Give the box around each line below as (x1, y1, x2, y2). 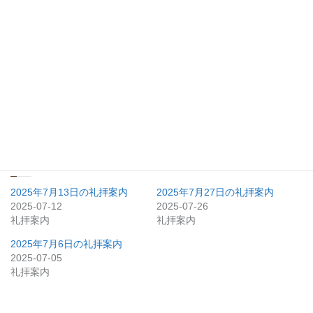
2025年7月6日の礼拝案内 (10, 238, 122, 250)
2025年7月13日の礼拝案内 (10, 187, 128, 198)
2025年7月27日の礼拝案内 (156, 187, 274, 198)
